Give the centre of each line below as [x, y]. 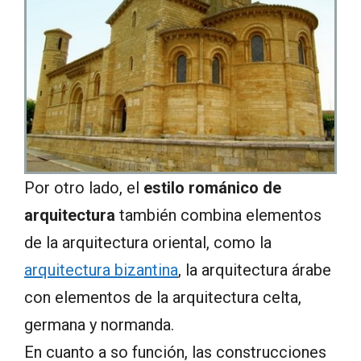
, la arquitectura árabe [255, 270]
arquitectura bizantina [101, 270]
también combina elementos [218, 216]
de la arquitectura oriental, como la [148, 243]
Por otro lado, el [84, 188]
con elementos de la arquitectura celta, [163, 298]
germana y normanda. [99, 325]
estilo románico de [212, 188]
